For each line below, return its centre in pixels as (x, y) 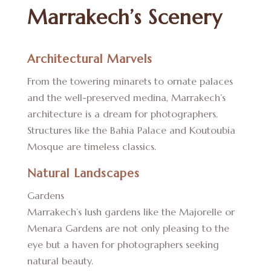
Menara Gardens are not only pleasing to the (128, 228)
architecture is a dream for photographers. (122, 114)
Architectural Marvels (90, 59)
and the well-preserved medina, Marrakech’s (126, 98)
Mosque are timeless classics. (91, 147)
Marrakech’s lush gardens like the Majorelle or (131, 212)
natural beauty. (60, 261)
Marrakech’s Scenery (125, 18)
